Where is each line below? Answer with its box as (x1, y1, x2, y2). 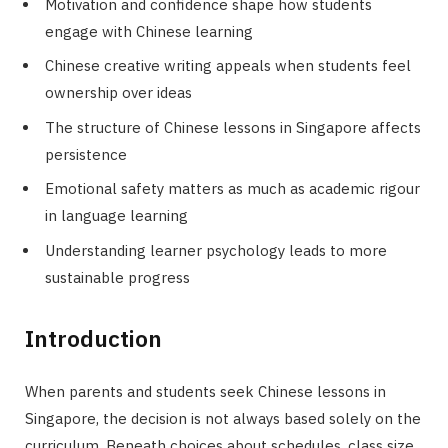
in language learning (45, 206, 188, 226)
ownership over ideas (45, 83, 192, 103)
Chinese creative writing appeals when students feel (45, 56, 411, 76)
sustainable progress (45, 267, 190, 287)
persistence (45, 144, 127, 164)
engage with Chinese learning (45, 21, 253, 41)
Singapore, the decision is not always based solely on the (25, 408, 421, 428)
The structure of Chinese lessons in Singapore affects (45, 117, 421, 137)
